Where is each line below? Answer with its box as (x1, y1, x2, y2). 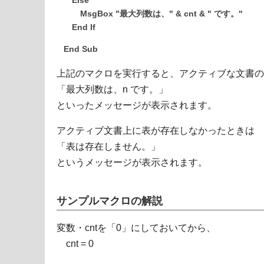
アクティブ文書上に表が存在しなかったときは (57, 126, 255, 136)
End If (64, 23, 95, 32)
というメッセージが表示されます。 (57, 157, 207, 168)
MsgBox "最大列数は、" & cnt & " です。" (64, 9, 243, 19)
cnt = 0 (57, 238, 94, 249)
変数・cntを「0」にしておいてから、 (57, 222, 216, 233)
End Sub (64, 45, 98, 54)
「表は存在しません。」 (57, 141, 160, 152)
